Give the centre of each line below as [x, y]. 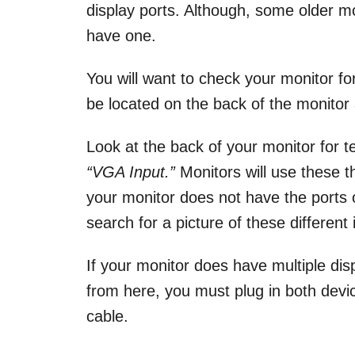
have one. [121, 35]
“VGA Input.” [131, 172]
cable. [107, 316]
